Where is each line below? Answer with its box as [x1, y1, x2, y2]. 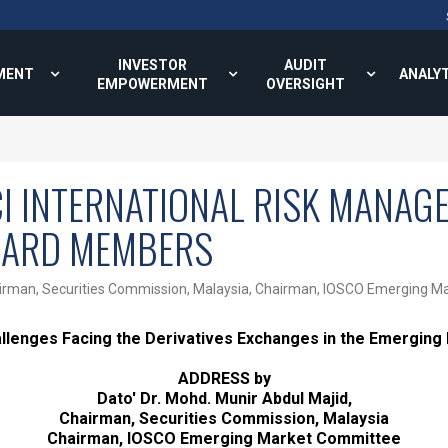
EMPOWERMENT [96, 76, 208, 92]
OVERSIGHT [266, 76, 345, 92]
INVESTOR [117, 57, 187, 73]
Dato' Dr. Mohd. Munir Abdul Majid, [96, 389, 352, 408]
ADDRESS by [177, 369, 271, 388]
